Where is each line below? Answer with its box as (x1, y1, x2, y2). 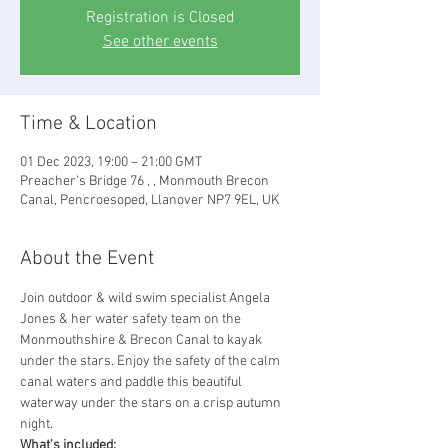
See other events (102, 31, 218, 52)
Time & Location (20, 111, 157, 136)
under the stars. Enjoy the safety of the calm (20, 352, 283, 370)
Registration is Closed (85, 7, 235, 28)
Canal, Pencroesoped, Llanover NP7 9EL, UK (20, 191, 279, 209)
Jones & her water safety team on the (20, 310, 244, 328)
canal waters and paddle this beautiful (20, 373, 245, 391)
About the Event (20, 246, 154, 271)
